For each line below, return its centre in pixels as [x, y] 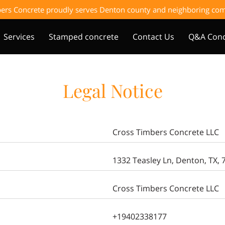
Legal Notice [113, 90]
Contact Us [153, 37]
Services [19, 37]
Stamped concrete [84, 37]
